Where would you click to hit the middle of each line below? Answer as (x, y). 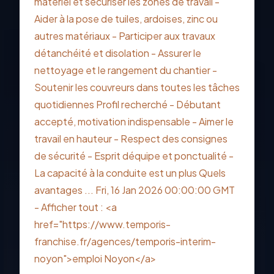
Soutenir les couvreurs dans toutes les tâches (137, 87)
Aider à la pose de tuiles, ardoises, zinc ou (126, 19)
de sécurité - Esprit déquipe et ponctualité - (134, 156)
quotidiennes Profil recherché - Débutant (128, 104)
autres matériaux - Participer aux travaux (125, 36)
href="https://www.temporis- (102, 224)
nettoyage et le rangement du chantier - (126, 70)
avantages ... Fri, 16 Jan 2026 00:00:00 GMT (135, 190)
